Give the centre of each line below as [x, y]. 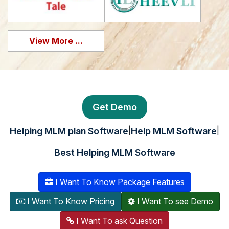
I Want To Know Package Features [119, 182]
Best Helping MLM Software [114, 153]
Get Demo [114, 107]
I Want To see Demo [174, 202]
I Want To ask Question [118, 221]
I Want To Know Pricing [70, 202]
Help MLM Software [174, 131]
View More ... [56, 41]
